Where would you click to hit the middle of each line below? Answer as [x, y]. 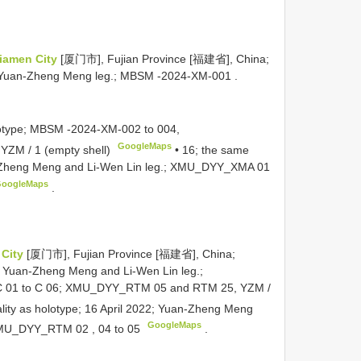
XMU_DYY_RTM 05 [116, 287]
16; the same [216, 149]
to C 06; [42, 287]
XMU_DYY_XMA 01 [220, 166]
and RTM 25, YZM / [219, 287]
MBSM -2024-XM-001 [176, 75]
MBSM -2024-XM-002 [85, 129]
